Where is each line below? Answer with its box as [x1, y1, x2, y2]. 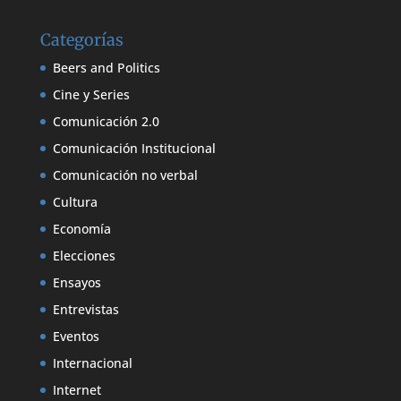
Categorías [39, 30, 124, 51]
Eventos [52, 328, 99, 346]
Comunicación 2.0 [52, 113, 159, 131]
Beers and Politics [52, 59, 160, 77]
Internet [52, 381, 101, 399]
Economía [52, 220, 111, 238]
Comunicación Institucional [52, 140, 216, 158]
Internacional [52, 354, 132, 372]
